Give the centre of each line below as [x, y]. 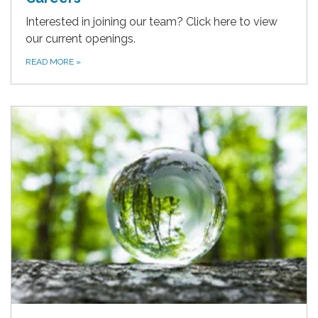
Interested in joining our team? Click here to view [152, 22]
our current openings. [81, 39]
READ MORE [51, 62]
